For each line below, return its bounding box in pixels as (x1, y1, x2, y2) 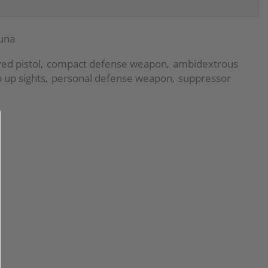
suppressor (178, 71, 231, 85)
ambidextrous (173, 56, 238, 71)
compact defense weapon (47, 56, 167, 71)
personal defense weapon (51, 71, 172, 85)
